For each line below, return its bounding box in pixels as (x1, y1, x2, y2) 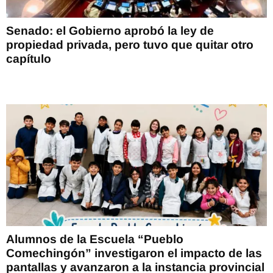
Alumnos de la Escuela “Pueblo (6, 232, 183, 246)
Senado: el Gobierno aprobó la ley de (6, 24, 214, 37)
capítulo (6, 52, 51, 65)
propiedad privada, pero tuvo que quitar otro (6, 38, 253, 51)
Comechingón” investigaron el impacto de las (6, 246, 262, 260)
